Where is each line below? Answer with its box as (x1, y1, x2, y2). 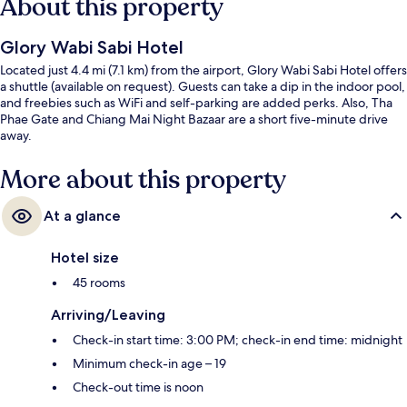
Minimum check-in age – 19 (73, 355, 226, 372)
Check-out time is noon (73, 379, 203, 396)
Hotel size (51, 249, 119, 267)
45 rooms (73, 274, 125, 292)
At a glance (44, 207, 121, 225)
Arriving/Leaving (51, 306, 165, 324)
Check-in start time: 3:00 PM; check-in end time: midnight (73, 332, 402, 349)
